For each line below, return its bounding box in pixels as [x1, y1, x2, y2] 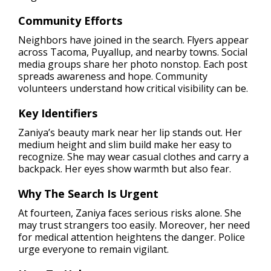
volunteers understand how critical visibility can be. [18, 81, 248, 95]
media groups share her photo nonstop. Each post [18, 57, 247, 71]
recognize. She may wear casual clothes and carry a [18, 149, 249, 163]
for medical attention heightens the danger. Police [18, 230, 245, 244]
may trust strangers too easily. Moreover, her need [18, 218, 250, 232]
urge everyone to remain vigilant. [18, 242, 169, 256]
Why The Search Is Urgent [18, 186, 158, 201]
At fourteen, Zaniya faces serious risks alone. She [18, 206, 241, 220]
